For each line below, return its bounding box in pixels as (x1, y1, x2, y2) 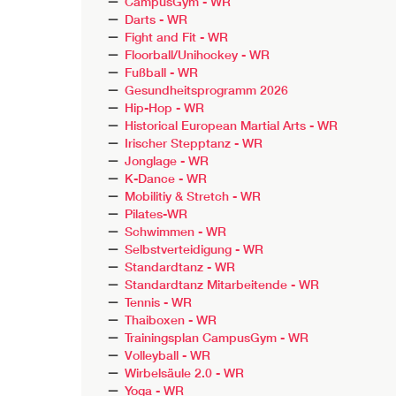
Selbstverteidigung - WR (125, 240, 264, 257)
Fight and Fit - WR (125, 28, 229, 45)
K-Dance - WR (125, 170, 208, 187)
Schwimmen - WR (125, 223, 227, 240)
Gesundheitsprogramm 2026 (125, 81, 289, 98)
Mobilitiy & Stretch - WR (125, 187, 262, 204)
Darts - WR (125, 11, 188, 27)
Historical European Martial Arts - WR (125, 117, 339, 133)
